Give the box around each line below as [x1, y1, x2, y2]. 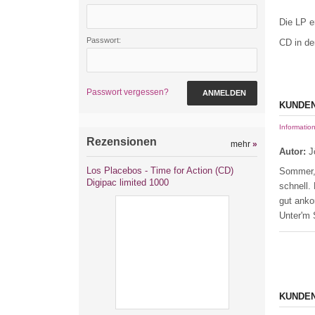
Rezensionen [86, 136, 157, 148]
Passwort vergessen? [86, 87, 169, 97]
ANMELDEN [202, 89, 246, 97]
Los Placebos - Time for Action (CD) [86, 165, 233, 176]
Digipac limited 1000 [86, 177, 169, 188]
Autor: [279, 146, 306, 157]
